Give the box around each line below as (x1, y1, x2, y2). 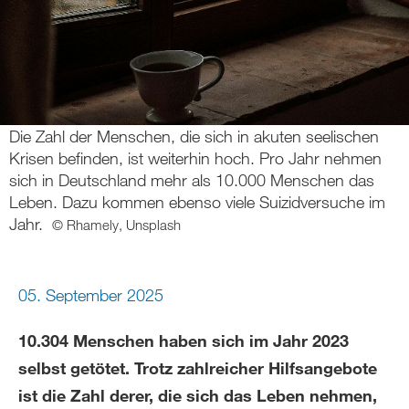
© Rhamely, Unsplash (52, 216, 182, 233)
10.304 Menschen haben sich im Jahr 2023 (18, 330, 349, 351)
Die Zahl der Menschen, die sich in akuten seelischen (9, 126, 379, 146)
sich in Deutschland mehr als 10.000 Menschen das (9, 170, 374, 190)
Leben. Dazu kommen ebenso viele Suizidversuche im (9, 192, 385, 212)
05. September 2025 (18, 285, 163, 305)
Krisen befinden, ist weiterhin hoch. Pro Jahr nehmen (9, 148, 382, 168)
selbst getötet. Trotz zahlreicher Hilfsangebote (18, 358, 377, 378)
